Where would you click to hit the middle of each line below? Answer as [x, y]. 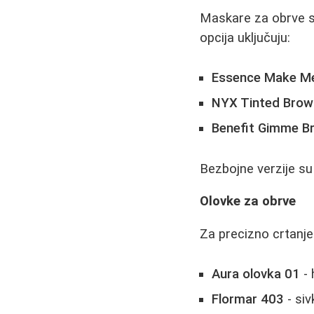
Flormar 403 [248, 299]
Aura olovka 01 [256, 274]
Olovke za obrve [248, 202]
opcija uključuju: [245, 38]
